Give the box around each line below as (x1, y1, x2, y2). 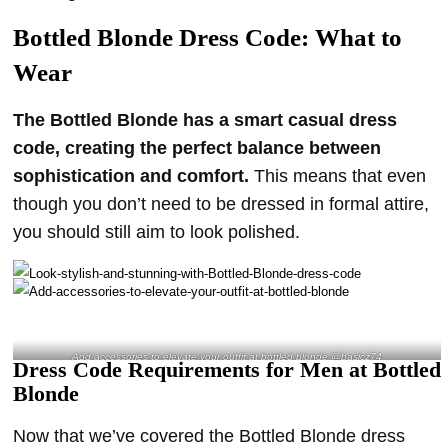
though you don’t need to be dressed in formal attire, (13, 193, 429, 214)
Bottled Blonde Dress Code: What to (13, 23, 402, 51)
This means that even (249, 165, 426, 186)
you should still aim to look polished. (13, 221, 300, 242)
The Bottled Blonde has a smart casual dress (13, 109, 397, 130)
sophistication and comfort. (13, 165, 249, 186)
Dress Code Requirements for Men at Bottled (13, 357, 441, 383)
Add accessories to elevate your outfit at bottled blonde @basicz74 (72, 351, 382, 363)
